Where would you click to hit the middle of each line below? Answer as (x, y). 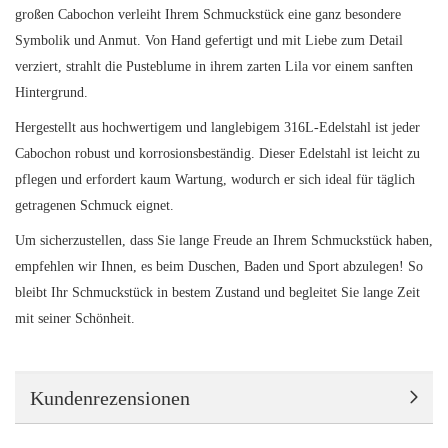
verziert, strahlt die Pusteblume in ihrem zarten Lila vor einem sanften (214, 66)
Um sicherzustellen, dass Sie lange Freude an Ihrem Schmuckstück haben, (224, 240)
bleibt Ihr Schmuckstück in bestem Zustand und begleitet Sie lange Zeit (217, 292)
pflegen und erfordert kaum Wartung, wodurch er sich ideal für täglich (215, 179)
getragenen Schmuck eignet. (94, 205)
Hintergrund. (51, 92)
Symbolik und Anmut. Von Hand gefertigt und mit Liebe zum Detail (209, 40)
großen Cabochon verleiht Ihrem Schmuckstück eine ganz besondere (208, 14)
